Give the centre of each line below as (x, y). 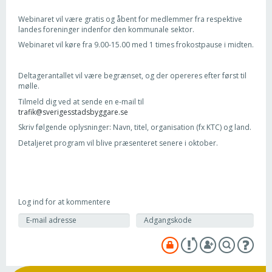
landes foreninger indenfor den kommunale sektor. (106, 29)
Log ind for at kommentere (64, 202)
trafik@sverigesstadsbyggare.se (73, 112)
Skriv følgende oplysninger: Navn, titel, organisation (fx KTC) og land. (135, 127)
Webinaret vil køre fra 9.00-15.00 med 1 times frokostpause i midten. (136, 45)
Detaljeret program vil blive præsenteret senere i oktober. (118, 143)
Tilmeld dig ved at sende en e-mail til (81, 101)
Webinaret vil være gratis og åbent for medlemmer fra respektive (130, 19)
